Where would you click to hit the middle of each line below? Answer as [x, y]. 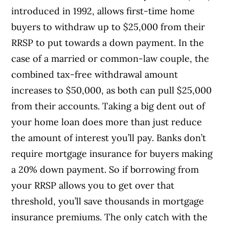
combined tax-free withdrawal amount [95, 75]
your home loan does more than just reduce [107, 122]
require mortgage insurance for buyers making [112, 154]
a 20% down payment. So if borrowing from [105, 170]
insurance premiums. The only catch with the [110, 217]
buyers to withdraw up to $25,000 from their [108, 27]
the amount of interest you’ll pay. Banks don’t [109, 138]
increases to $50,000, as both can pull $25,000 [112, 90]
